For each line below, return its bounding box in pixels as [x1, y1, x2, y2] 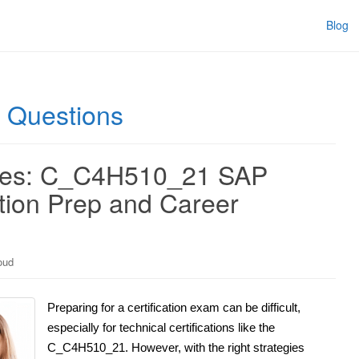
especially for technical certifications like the [47, 320, 275, 334]
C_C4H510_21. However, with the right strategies [47, 340, 305, 354]
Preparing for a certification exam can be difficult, [47, 300, 301, 314]
